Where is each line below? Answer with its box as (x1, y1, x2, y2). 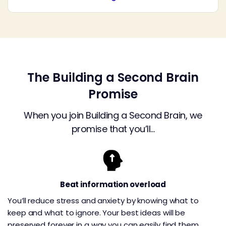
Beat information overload (60, 179, 166, 190)
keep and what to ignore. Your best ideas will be (8, 207, 186, 218)
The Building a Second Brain (27, 69, 199, 86)
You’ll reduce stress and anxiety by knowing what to (8, 195, 199, 206)
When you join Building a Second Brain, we (24, 109, 202, 122)
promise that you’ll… (71, 123, 155, 136)
